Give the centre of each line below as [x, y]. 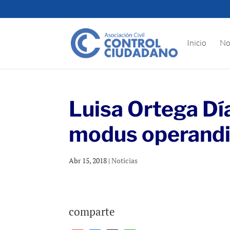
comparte [92, 212]
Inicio [197, 43]
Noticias [125, 160]
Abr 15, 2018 [88, 160]
